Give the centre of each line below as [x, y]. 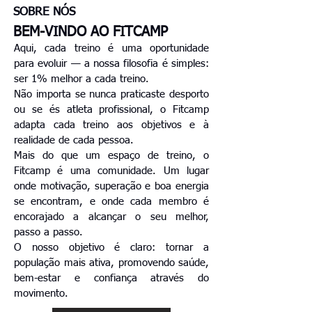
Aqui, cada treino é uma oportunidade [111, 48]
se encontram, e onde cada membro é [111, 202]
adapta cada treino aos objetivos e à [111, 125]
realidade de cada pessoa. [74, 140]
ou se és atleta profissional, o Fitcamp [111, 110]
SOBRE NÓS [44, 12]
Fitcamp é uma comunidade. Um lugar [111, 171]
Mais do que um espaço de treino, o [111, 156]
